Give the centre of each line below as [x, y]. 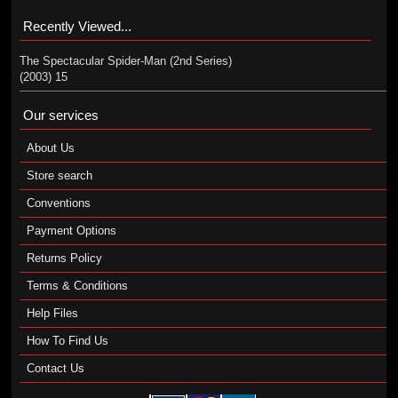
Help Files [52, 313]
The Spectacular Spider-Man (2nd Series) [125, 61]
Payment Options [71, 231]
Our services [60, 115]
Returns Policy [64, 258]
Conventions [58, 203]
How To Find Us [67, 341]
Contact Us [55, 368]
